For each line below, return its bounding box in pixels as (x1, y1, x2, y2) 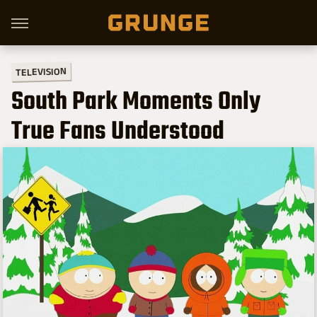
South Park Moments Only (11, 83, 260, 122)
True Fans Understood (11, 113, 224, 152)
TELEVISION (15, 65, 67, 78)
